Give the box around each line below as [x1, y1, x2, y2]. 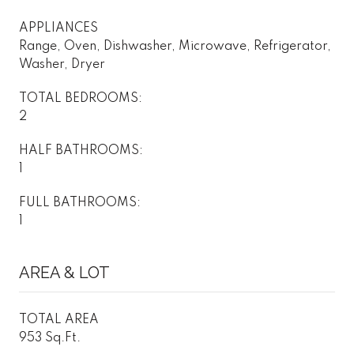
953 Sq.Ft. [19, 331, 81, 345]
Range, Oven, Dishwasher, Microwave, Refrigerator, [19, 40, 331, 53]
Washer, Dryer [19, 58, 105, 71]
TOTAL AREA [19, 313, 99, 326]
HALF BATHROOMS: [19, 144, 143, 157]
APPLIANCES [19, 21, 98, 35]
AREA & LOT [19, 262, 110, 282]
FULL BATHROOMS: [19, 196, 141, 209]
